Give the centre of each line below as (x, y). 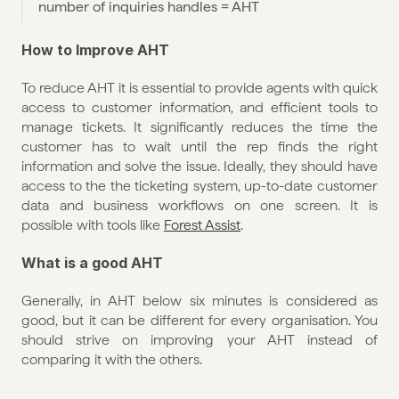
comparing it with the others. (112, 359)
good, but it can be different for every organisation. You (199, 320)
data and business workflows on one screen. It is (199, 205)
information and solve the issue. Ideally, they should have (199, 166)
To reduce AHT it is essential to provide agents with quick (199, 87)
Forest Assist (202, 224)
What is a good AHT (92, 262)
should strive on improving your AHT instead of (199, 339)
